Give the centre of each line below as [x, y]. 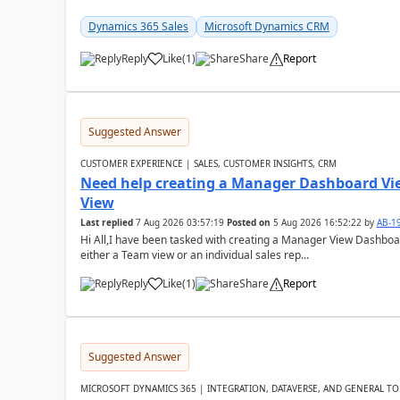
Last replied [106, 222]
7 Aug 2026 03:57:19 [179, 222]
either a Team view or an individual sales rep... [194, 255]
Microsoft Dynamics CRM [267, 26]
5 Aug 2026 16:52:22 [317, 222]
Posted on [248, 222]
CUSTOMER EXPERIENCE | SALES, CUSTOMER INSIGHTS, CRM [208, 163]
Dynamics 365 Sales [138, 26]
